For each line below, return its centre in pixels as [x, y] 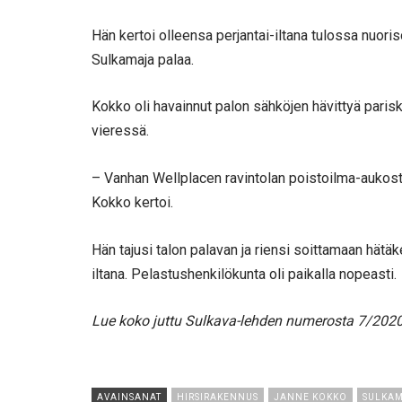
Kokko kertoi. [132, 202]
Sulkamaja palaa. [143, 59]
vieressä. [120, 131]
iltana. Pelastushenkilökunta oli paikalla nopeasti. [244, 274]
